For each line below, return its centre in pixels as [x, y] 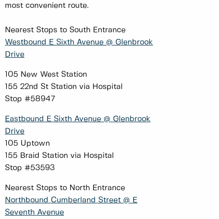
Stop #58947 [31, 99]
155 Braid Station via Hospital [61, 155]
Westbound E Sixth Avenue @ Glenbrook [79, 42]
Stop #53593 [31, 168]
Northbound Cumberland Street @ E [71, 200]
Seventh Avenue [34, 212]
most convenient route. [48, 5]
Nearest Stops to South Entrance [66, 30]
